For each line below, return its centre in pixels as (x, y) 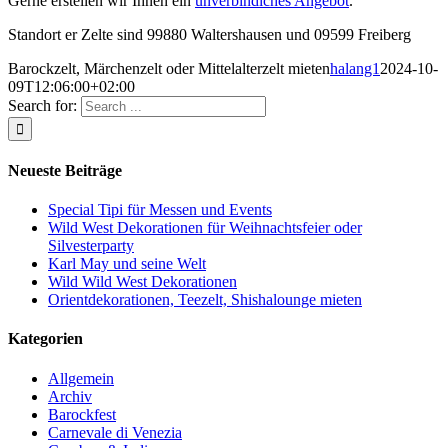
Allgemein (81, 378)
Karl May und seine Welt (127, 264)
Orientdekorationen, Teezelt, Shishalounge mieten (205, 300)
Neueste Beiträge (65, 170)
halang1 (355, 68)
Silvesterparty (91, 246)
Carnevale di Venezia (115, 432)
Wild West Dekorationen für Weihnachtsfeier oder (205, 228)
